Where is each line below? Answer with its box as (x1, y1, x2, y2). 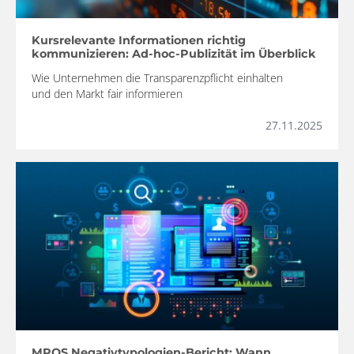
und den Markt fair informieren (32, 85, 183, 101)
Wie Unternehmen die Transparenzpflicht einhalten (32, 70, 283, 85)
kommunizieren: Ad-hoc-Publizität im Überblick (32, 46, 316, 61)
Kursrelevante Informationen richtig (32, 32, 246, 47)
